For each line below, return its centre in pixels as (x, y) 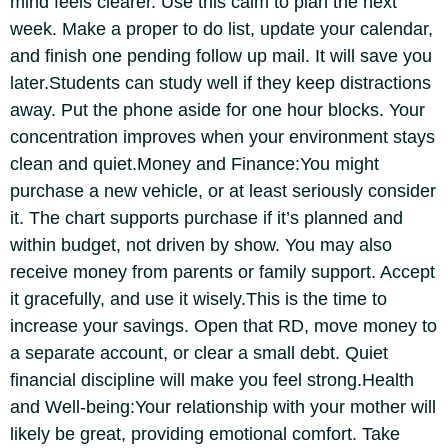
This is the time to (316, 299)
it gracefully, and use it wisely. (128, 299)
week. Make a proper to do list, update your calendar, (221, 29)
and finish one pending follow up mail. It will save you (221, 56)
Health (388, 380)
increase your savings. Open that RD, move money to (223, 326)
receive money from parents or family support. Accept (222, 272)
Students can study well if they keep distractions (240, 83)
